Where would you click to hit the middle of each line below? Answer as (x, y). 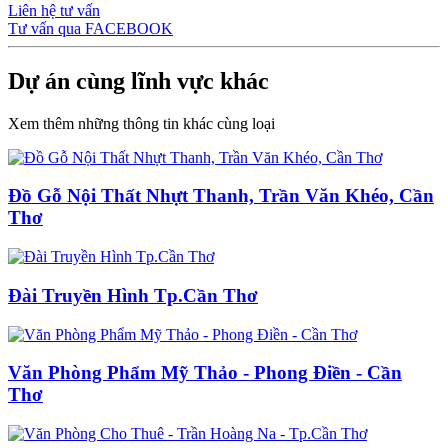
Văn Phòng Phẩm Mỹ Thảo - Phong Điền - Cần (205, 373)
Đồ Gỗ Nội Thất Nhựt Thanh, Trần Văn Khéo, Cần (221, 196)
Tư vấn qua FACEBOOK (90, 28)
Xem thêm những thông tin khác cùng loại (141, 123)
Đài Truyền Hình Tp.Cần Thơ (133, 295)
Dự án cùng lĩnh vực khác (138, 80)
